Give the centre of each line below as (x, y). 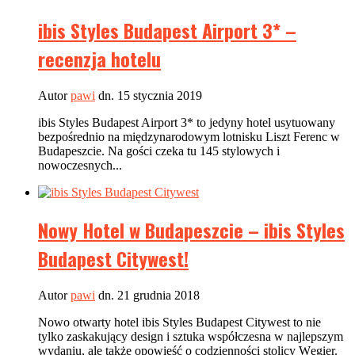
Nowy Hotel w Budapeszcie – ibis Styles (191, 229)
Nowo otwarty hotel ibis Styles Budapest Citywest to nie (179, 322)
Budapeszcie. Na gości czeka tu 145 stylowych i (159, 151)
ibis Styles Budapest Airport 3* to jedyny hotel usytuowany (187, 123)
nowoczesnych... (80, 166)
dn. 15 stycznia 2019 (149, 96)
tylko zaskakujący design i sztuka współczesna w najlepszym (191, 336)
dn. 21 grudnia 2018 (147, 295)
